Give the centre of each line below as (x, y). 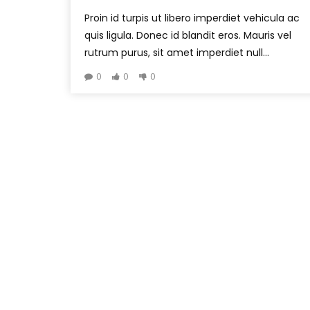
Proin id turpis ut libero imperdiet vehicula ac (192, 18)
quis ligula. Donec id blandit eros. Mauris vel (188, 35)
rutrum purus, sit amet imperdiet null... (177, 52)
